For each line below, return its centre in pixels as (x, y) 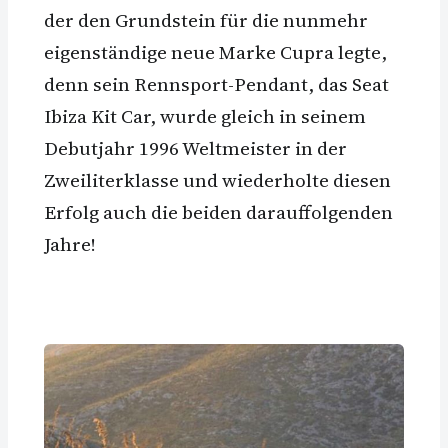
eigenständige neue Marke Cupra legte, (215, 51)
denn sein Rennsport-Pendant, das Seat (216, 83)
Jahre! (70, 243)
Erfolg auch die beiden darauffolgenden (218, 211)
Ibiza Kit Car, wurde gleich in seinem (205, 115)
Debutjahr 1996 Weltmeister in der (195, 147)
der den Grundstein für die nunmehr (206, 19)
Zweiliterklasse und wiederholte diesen (217, 179)
